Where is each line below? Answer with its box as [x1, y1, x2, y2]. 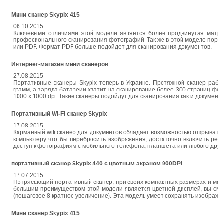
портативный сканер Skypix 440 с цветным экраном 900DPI [11, 160, 182, 167]
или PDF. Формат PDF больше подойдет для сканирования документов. [13, 43, 212, 50]
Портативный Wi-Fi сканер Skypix [11, 110, 107, 117]
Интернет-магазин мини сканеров [11, 61, 108, 68]
